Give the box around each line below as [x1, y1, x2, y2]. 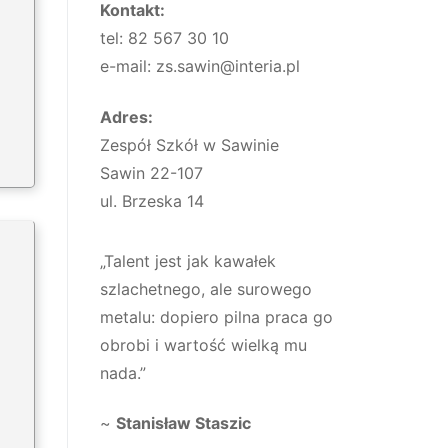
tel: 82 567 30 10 [100, 27, 229, 48]
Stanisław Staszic [116, 413, 251, 434]
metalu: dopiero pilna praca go [100, 306, 333, 327]
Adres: [100, 106, 153, 127]
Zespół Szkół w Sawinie [100, 134, 279, 155]
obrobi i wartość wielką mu [100, 334, 307, 355]
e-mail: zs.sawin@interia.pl [100, 55, 300, 76]
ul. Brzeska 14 [100, 190, 204, 211]
